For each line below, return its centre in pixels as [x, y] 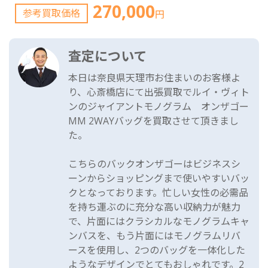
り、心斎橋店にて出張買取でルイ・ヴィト [159, 92]
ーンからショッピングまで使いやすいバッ [159, 179]
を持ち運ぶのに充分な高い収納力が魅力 [155, 207]
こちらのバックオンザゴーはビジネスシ [155, 164]
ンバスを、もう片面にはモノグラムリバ [155, 236]
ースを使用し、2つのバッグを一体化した [157, 250]
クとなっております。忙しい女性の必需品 [159, 193]
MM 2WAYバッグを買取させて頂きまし [154, 121]
